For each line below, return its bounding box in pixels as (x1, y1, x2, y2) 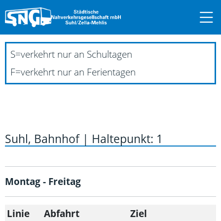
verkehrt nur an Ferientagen (21, 66, 136, 78)
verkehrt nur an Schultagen (21, 48, 132, 60)
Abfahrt (44, 207, 79, 220)
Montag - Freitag (5, 175, 81, 187)
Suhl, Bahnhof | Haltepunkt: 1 (5, 131, 163, 147)
